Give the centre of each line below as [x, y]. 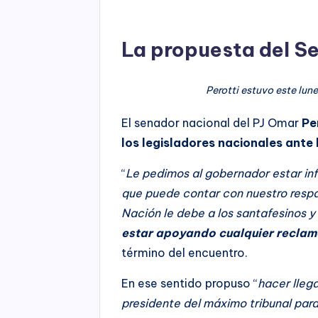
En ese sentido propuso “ [190, 283]
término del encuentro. [185, 252]
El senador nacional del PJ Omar [210, 122]
